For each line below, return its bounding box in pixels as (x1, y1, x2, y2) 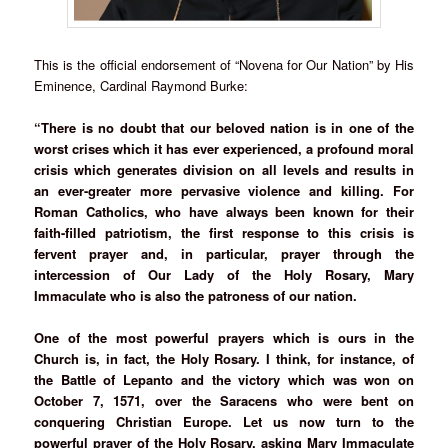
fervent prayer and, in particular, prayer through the (34, 244, 414, 264)
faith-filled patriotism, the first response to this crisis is (34, 223, 414, 243)
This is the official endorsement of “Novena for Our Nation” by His (34, 55, 414, 75)
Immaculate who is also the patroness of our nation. (34, 286, 358, 306)
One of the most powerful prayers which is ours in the (34, 328, 414, 348)
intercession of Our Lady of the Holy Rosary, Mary (34, 265, 414, 285)
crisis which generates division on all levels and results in (34, 160, 414, 180)
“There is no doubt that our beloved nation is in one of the (34, 118, 414, 138)
